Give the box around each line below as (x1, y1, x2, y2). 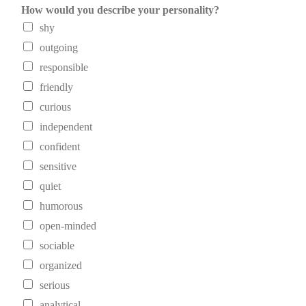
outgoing (40, 42, 78, 54)
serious (40, 279, 70, 292)
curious (40, 101, 71, 113)
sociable (40, 240, 74, 252)
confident (40, 141, 80, 153)
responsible (40, 61, 88, 74)
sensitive (40, 161, 76, 173)
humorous (40, 200, 83, 212)
